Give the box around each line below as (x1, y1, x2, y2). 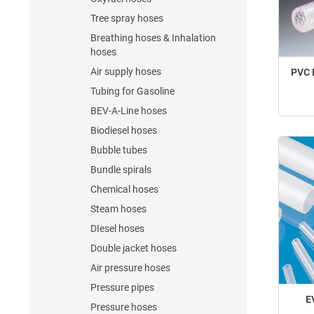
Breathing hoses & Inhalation (90, 32, 216, 43)
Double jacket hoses (90, 243, 177, 254)
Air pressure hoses (90, 262, 170, 273)
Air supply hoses (90, 66, 161, 77)
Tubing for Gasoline (90, 86, 175, 97)
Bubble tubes (90, 144, 147, 156)
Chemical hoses (90, 184, 158, 195)
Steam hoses (90, 203, 146, 214)
